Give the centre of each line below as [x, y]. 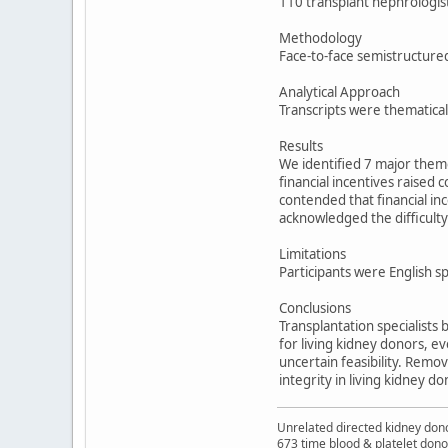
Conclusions [315, 307]
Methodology [320, 37]
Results [301, 145]
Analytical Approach [339, 91]
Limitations [312, 253]
